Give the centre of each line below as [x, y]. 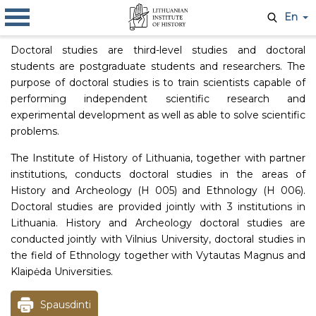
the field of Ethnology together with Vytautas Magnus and [158, 255]
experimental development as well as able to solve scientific [158, 115]
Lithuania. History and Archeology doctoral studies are [158, 223]
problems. [35, 131]
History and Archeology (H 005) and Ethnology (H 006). [158, 190]
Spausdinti [66, 305]
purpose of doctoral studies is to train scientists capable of [158, 83]
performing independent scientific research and [158, 99]
